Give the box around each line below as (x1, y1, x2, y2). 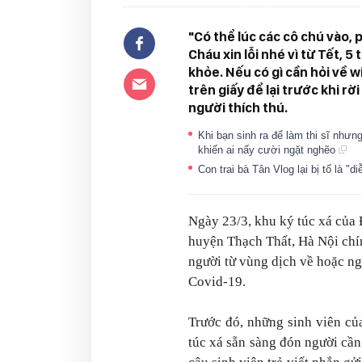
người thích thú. (188, 99, 288, 116)
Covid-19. (188, 274, 246, 289)
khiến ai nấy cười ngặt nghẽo (198, 144, 339, 156)
